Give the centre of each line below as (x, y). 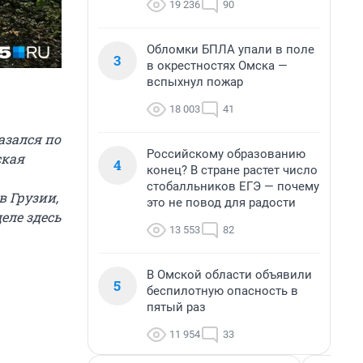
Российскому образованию (226, 154)
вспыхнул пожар (195, 82)
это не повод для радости (221, 203)
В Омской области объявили (229, 275)
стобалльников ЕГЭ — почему (233, 186)
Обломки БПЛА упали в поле (231, 49)
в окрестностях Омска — (217, 66)
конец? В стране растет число (232, 170)
